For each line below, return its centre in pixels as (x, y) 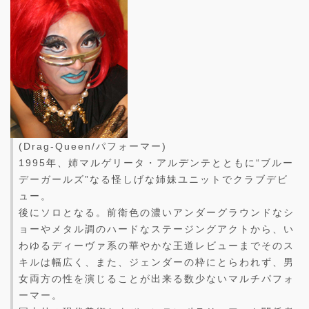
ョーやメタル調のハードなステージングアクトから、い (157, 229)
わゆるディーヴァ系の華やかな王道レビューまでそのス (157, 246)
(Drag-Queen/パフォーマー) (93, 147)
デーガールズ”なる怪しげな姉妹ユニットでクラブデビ (153, 180)
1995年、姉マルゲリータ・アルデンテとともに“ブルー (156, 163)
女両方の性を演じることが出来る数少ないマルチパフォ (157, 279)
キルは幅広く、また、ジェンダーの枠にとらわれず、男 (157, 262)
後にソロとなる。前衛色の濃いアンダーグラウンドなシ (157, 213)
